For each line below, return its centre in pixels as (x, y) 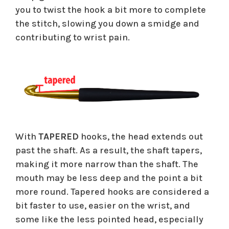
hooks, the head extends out (141, 137)
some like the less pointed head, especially (109, 220)
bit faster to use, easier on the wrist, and (103, 206)
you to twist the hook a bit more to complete (111, 10)
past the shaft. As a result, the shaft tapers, (109, 151)
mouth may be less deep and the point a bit (109, 178)
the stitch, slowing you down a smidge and (107, 24)
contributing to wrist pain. (73, 38)
